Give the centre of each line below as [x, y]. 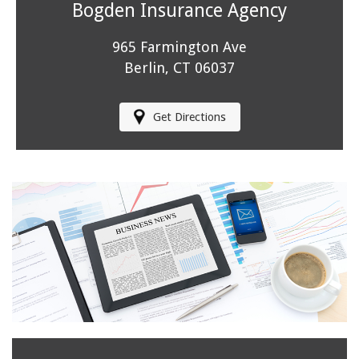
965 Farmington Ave [179, 47]
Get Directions [189, 117]
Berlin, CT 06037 [179, 68]
